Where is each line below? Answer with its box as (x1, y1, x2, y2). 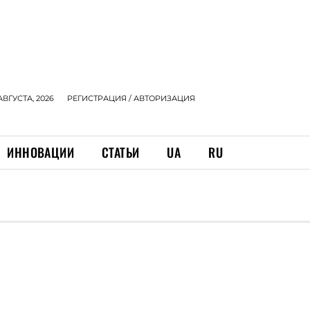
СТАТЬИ (102, 143, 140, 161)
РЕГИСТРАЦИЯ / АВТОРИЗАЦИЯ (67, 93, 195, 103)
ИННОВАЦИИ (7, 143, 75, 161)
